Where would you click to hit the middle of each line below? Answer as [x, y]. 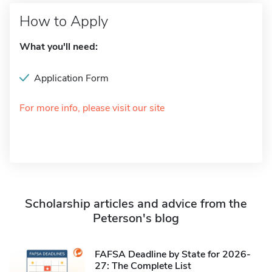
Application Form [71, 78]
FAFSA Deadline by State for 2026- [173, 254]
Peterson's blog [136, 218]
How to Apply [64, 21]
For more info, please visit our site [92, 108]
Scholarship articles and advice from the [136, 204]
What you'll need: [59, 47]
